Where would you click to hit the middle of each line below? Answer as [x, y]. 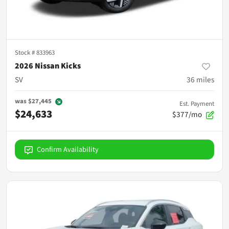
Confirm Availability [68, 149]
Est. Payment [197, 104]
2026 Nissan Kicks [48, 66]
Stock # [26, 52]
